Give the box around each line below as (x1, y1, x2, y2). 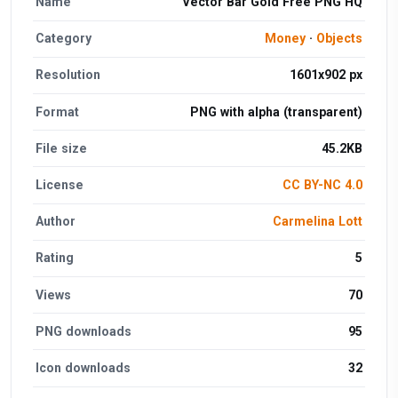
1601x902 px (289, 68, 362, 83)
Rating (36, 251, 75, 266)
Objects (315, 31, 362, 46)
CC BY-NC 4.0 (282, 178, 362, 192)
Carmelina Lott (272, 214, 362, 229)
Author (36, 214, 76, 229)
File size (36, 140, 88, 155)
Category (36, 31, 92, 46)
